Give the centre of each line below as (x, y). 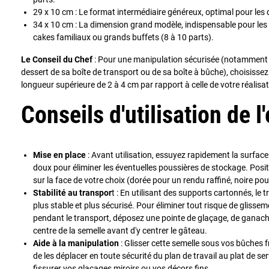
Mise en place (59, 155)
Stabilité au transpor (72, 192)
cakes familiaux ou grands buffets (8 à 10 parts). (123, 37)
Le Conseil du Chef (57, 59)
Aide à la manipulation (76, 243)
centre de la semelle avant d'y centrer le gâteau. (120, 230)
